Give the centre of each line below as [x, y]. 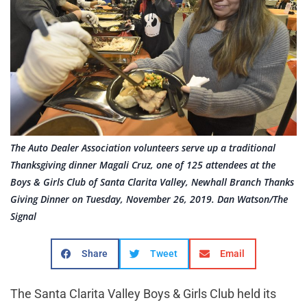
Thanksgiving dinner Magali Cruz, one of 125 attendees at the [143, 165]
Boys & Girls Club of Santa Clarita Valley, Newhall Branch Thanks [152, 182]
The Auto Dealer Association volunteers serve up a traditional [143, 148]
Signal [23, 217]
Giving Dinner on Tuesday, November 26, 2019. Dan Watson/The [149, 199]
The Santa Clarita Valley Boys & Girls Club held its [143, 294]
